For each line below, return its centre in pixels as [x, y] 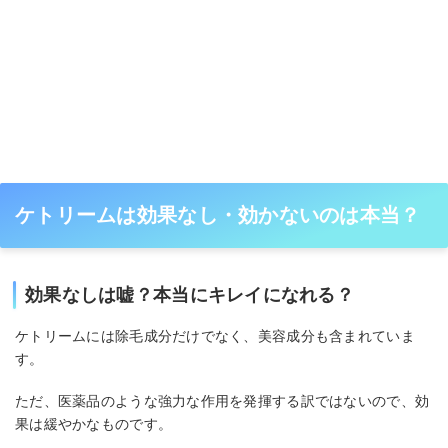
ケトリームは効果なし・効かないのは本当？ [218, 214]
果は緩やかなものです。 [94, 424]
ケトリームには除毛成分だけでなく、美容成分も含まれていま [215, 335]
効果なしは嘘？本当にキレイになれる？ [190, 294]
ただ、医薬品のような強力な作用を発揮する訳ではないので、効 [222, 401]
